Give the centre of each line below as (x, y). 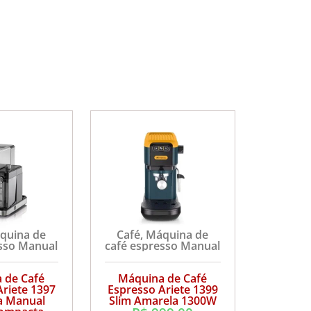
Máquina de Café (163, 278)
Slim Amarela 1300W (162, 300)
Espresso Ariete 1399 (162, 289)
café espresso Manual (163, 245)
